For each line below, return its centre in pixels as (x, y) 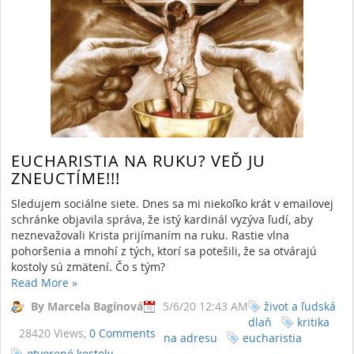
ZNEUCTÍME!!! (66, 178)
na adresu (190, 337)
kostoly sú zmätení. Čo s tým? (88, 266)
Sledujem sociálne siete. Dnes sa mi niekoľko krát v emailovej (172, 203)
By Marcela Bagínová (87, 306)
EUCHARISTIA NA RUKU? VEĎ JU (138, 161)
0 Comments (122, 333)
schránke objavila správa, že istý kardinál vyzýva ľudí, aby (162, 219)
